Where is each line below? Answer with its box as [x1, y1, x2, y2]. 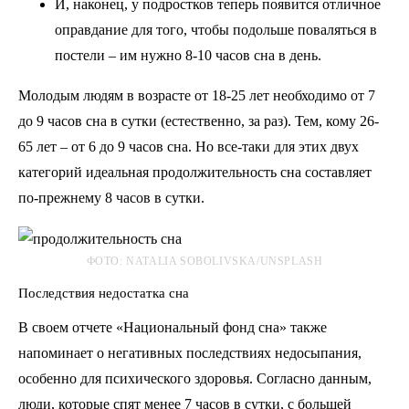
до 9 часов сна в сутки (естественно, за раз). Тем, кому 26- [18, 113, 379, 130]
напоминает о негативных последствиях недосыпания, [18, 345, 362, 362]
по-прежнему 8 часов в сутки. [18, 190, 204, 206]
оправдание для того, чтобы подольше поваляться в [55, 22, 377, 38]
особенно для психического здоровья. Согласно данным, [18, 371, 372, 387]
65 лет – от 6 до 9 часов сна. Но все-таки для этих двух [18, 139, 359, 155]
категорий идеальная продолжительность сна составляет [18, 164, 372, 181]
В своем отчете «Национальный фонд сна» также [18, 320, 327, 336]
